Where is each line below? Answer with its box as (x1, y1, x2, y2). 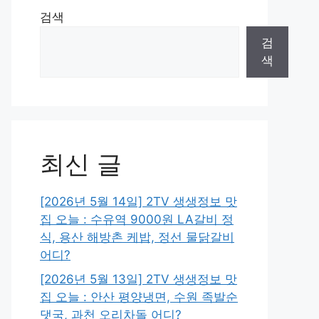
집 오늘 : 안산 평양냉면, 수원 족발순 (40, 289, 238, 304)
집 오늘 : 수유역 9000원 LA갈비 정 (40, 212, 234, 226)
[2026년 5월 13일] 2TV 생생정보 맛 (40, 271, 237, 286)
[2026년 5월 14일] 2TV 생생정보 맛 (40, 194, 237, 209)
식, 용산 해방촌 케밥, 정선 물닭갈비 (40, 230, 234, 244)
